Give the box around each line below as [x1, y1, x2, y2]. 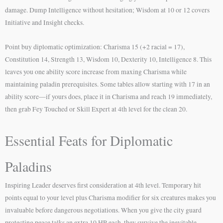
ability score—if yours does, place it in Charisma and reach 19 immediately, [5, 92, 212, 102]
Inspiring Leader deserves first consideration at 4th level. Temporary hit [5, 181, 201, 190]
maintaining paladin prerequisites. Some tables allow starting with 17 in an [5, 80, 210, 89]
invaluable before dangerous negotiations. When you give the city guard [5, 206, 202, 215]
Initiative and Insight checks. [5, 18, 84, 27]
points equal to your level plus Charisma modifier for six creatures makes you [5, 193, 216, 203]
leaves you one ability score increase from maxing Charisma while [5, 67, 187, 77]
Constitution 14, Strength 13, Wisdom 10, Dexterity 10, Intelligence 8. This [5, 55, 212, 64]
